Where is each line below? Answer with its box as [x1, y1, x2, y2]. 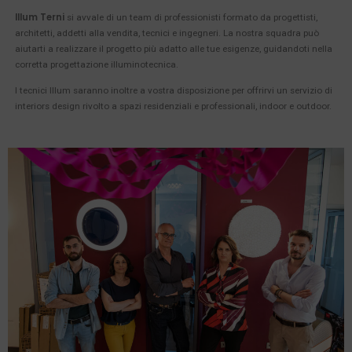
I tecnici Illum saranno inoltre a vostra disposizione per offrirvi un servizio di [14, 85, 332, 97]
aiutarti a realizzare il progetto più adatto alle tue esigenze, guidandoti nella [14, 43, 332, 55]
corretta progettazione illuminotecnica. [14, 59, 178, 71]
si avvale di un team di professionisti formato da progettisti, [64, 12, 317, 24]
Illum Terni [14, 11, 64, 24]
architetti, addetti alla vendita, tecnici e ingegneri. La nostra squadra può [14, 27, 319, 39]
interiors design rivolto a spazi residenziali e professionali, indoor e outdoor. [14, 101, 332, 112]
